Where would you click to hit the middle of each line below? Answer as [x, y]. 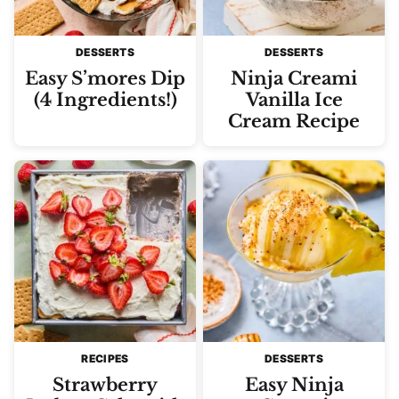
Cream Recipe [294, 122]
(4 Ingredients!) [105, 100]
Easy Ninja [294, 385]
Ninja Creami [294, 79]
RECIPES [105, 359]
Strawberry [105, 385]
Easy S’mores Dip [105, 79]
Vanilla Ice [294, 100]
